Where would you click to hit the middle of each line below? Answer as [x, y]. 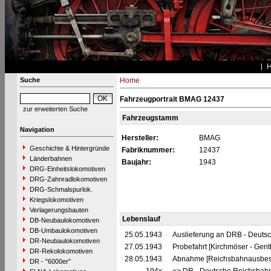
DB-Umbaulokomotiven [63, 230]
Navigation [37, 129]
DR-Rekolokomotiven [61, 251]
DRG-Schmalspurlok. [61, 189]
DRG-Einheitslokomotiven [67, 169]
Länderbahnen [51, 158]
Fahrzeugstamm [150, 118]
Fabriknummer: [148, 150]
